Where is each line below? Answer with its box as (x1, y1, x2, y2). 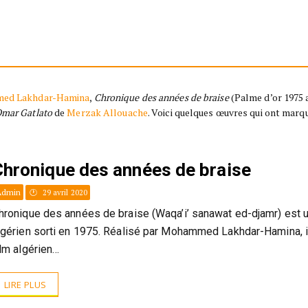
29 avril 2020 (40, 188, 87, 197)
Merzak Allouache (67, 106, 148, 119)
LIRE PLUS (3, 278, 47, 291)
